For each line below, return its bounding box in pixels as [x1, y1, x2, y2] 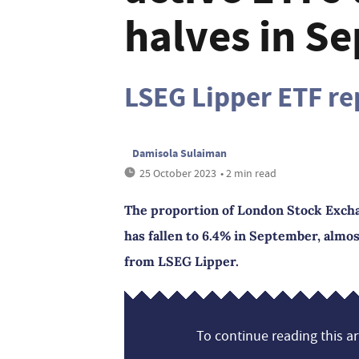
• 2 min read [220, 166, 276, 180]
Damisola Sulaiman [132, 145, 227, 161]
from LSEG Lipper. [124, 253, 239, 269]
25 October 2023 [139, 166, 216, 180]
